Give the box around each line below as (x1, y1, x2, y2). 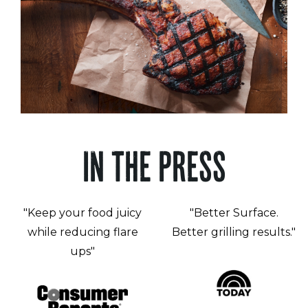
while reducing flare (27, 225, 138, 239)
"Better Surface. (189, 206, 278, 219)
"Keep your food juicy (23, 206, 142, 219)
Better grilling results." (172, 225, 296, 239)
